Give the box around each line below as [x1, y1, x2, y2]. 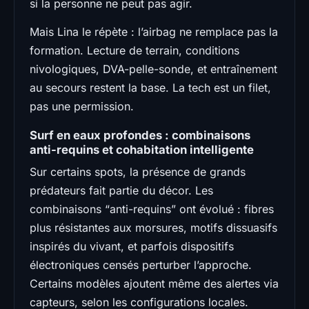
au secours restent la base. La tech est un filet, [30, 80, 271, 94]
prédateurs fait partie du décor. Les [30, 183, 213, 197]
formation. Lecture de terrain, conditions [30, 43, 239, 57]
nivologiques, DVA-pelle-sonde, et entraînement [30, 61, 277, 76]
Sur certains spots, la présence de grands [30, 164, 246, 179]
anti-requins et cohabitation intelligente [30, 142, 254, 157]
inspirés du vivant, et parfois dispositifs [30, 239, 234, 253]
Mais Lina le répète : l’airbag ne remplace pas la [30, 24, 278, 39]
